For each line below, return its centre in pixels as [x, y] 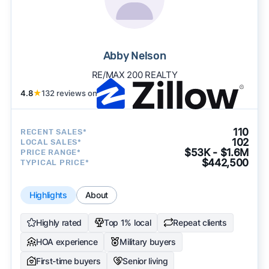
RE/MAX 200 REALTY [134, 74]
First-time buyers [68, 261]
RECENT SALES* [53, 132]
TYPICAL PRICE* [55, 163]
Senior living [145, 261]
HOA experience [67, 241]
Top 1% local [128, 222]
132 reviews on [69, 93]
